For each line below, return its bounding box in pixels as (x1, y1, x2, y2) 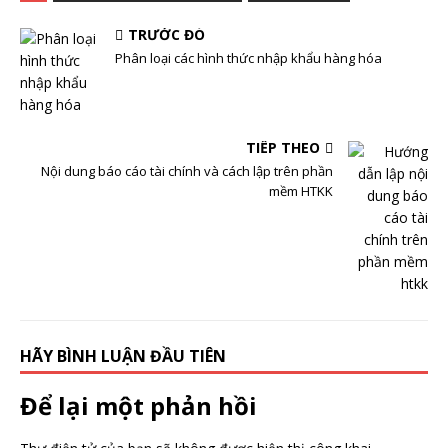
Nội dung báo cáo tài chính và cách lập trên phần (41, 162, 333, 180)
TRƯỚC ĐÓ (128, 25, 205, 44)
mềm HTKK (269, 182, 333, 200)
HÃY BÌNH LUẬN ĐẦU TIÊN (20, 345, 226, 367)
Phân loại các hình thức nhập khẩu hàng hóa (115, 49, 382, 67)
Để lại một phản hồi (20, 389, 257, 422)
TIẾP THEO (246, 138, 320, 157)
